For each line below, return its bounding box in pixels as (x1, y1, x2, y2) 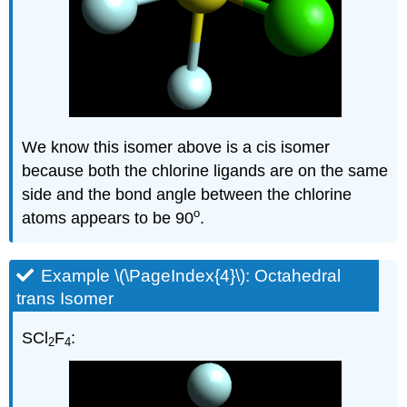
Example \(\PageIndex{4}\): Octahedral (41, 265, 342, 285)
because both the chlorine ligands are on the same (22, 161, 389, 180)
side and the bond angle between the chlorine (22, 184, 352, 203)
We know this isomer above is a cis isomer (22, 137, 331, 156)
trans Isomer (16, 288, 114, 308)
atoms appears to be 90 (22, 208, 194, 227)
